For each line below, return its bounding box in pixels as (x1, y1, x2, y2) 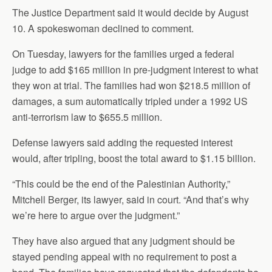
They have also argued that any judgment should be (12, 233, 235, 248)
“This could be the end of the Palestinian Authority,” (12, 176, 230, 191)
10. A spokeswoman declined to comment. (12, 21, 196, 35)
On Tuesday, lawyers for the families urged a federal (12, 46, 234, 61)
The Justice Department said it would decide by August (12, 5, 248, 19)
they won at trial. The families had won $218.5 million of (12, 78, 250, 92)
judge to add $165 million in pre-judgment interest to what (12, 62, 258, 76)
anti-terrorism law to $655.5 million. (12, 109, 165, 124)
